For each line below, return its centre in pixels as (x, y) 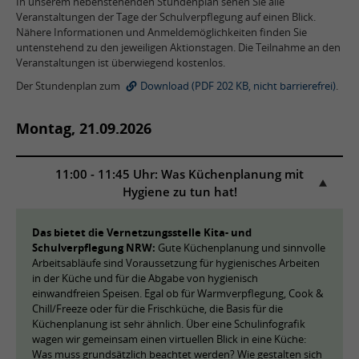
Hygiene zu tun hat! (179, 191)
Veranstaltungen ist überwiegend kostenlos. (122, 62)
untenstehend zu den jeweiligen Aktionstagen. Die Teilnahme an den (178, 47)
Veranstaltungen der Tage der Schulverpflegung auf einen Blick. (166, 16)
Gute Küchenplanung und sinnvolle (242, 247)
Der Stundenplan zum (69, 85)
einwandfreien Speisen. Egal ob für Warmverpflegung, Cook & (177, 293)
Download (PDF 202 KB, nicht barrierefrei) (238, 85)
